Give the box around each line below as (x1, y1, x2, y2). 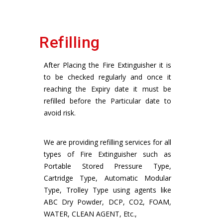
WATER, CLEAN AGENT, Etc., (44, 209, 137, 219)
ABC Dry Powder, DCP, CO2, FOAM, (44, 197, 171, 207)
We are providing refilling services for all (44, 137, 171, 147)
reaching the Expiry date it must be (44, 84, 171, 94)
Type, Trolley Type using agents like (44, 185, 171, 195)
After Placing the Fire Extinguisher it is (44, 60, 171, 70)
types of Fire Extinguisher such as (44, 149, 171, 159)
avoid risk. (44, 108, 76, 117)
